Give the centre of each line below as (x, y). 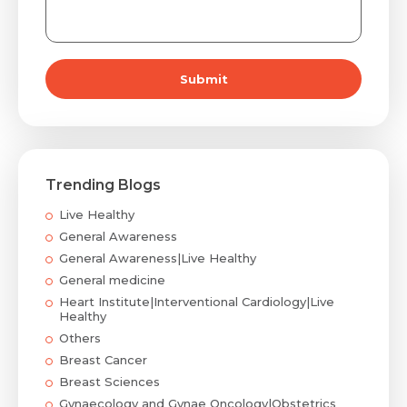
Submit (203, 79)
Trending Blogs (103, 184)
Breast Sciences (109, 381)
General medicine (112, 279)
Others (80, 338)
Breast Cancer (103, 359)
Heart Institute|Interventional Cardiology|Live (197, 301)
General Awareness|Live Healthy (158, 258)
